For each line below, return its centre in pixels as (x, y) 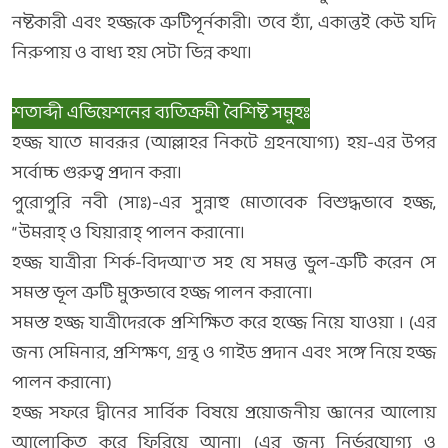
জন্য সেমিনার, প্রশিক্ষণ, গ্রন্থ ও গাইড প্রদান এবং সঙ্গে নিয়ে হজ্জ (224, 353)
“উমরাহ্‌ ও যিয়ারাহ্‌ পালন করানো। (128, 233)
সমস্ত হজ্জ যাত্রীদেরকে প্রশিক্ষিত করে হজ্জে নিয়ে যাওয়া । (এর (224, 323)
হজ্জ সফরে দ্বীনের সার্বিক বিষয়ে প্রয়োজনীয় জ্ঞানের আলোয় (224, 413)
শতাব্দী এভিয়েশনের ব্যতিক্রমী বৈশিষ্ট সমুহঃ (161, 113)
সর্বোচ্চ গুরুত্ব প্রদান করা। (97, 173)
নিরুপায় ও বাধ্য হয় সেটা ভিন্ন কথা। (132, 53)
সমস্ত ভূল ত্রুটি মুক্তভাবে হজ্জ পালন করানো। (162, 293)
